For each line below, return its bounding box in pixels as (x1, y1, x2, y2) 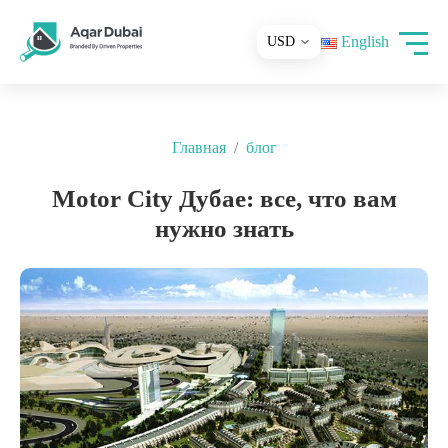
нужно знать (154, 215, 294, 242)
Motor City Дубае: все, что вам (51, 185, 397, 212)
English (341, 33, 389, 50)
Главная (171, 139, 226, 156)
